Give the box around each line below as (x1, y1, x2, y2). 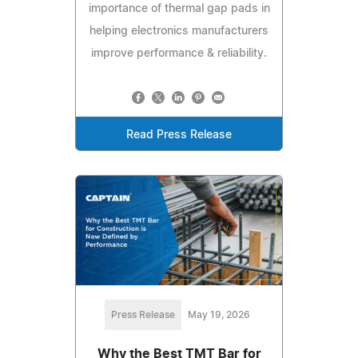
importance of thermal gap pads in (88, 3, 270, 15)
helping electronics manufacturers (89, 26, 268, 38)
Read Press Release (126, 129, 232, 141)
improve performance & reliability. (91, 48, 267, 60)
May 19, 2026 (188, 309, 250, 320)
